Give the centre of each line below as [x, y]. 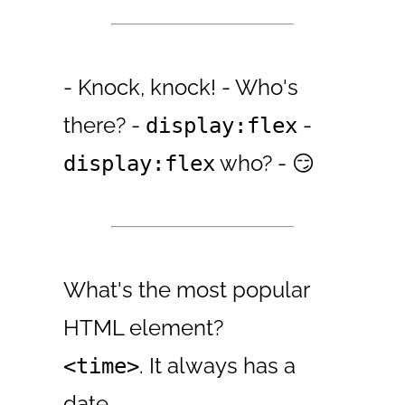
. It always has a [218, 366]
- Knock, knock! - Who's [181, 88]
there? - [105, 126]
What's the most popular [187, 290]
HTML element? [144, 328]
